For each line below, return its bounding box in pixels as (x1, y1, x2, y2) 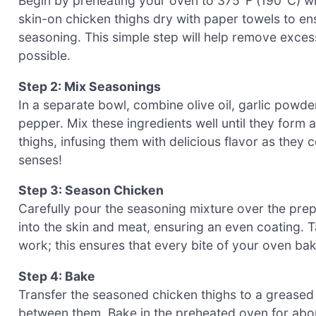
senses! (18, 152, 62, 167)
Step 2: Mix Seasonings (18, 78, 161, 94)
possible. (18, 48, 71, 63)
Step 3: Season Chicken (18, 183, 164, 198)
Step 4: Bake (18, 269, 95, 284)
